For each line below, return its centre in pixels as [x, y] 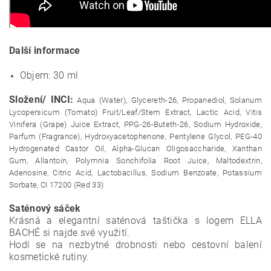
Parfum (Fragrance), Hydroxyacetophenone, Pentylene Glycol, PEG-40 [135, 136]
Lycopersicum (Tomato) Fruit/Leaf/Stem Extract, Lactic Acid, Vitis [135, 112]
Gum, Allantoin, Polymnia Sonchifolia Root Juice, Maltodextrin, [135, 161]
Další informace [45, 51]
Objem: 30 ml [49, 75]
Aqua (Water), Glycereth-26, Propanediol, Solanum [169, 100]
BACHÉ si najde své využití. [70, 233]
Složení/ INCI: [41, 100]
